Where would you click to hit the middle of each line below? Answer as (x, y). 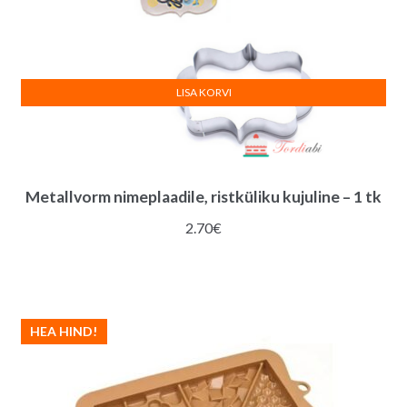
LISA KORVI (203, 92)
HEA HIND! (64, 331)
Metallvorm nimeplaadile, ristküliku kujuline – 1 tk (203, 197)
